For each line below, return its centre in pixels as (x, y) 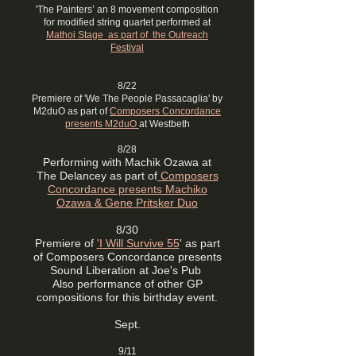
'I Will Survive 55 (138, 243)
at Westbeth (164, 124)
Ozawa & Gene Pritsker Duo (127, 203)
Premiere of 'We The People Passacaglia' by (127, 99)
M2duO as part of (72, 111)
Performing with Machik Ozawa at (127, 162)
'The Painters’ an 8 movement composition (127, 10)
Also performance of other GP (127, 284)
